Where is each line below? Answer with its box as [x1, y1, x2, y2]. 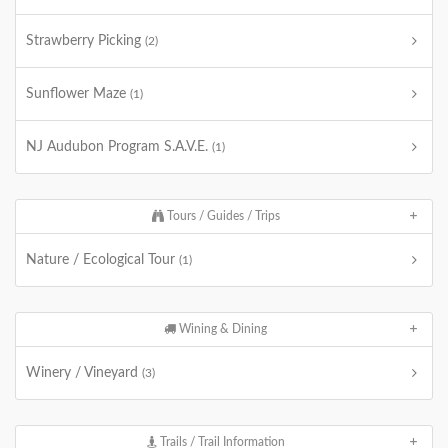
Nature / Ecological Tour [26, 253, 179, 267]
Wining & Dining [176, 323, 268, 335]
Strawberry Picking [26, 34, 145, 48]
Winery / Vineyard [26, 366, 142, 380]
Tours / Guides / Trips [163, 210, 280, 222]
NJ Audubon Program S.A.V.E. [26, 140, 212, 154]
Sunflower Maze [26, 87, 130, 101]
